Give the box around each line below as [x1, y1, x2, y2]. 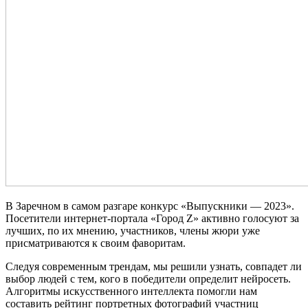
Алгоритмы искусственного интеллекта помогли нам [5, 285, 257, 297]
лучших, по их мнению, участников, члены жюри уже [5, 224, 260, 236]
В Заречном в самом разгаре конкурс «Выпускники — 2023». [5, 199, 294, 212]
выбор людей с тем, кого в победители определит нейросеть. [5, 272, 291, 285]
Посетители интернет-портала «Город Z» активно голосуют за [5, 212, 299, 224]
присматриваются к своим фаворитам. [5, 236, 186, 249]
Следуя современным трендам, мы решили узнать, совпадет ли [5, 260, 302, 272]
